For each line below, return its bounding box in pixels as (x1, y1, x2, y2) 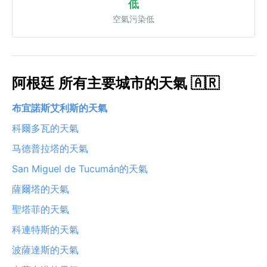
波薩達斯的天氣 (12, 243, 79, 256)
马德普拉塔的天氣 (12, 142, 88, 154)
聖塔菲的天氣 (12, 203, 69, 215)
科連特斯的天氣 (12, 223, 79, 235)
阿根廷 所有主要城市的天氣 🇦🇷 (12, 74, 219, 92)
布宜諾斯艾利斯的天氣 (12, 101, 107, 114)
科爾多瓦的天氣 (12, 122, 79, 134)
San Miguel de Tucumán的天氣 (12, 162, 148, 175)
